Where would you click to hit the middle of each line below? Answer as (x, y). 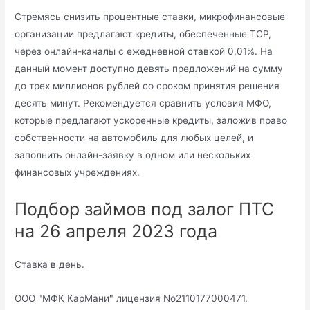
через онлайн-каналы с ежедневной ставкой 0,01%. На (144, 52)
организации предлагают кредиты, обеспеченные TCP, (143, 34)
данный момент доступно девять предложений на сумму (149, 69)
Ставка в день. (50, 264)
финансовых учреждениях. (77, 173)
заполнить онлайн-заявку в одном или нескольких (133, 155)
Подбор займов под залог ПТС (145, 209)
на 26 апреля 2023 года (116, 231)
